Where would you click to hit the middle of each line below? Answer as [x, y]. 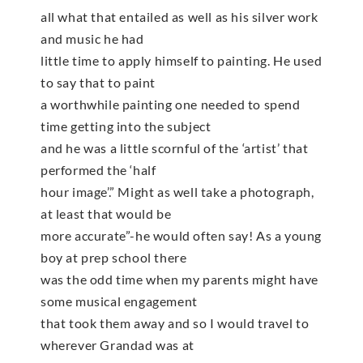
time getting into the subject [126, 126]
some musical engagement [119, 301]
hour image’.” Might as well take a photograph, [177, 191]
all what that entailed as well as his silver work [179, 16]
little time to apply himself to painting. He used [181, 60]
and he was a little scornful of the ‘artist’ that [175, 147]
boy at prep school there [114, 257]
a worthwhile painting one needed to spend [171, 104]
